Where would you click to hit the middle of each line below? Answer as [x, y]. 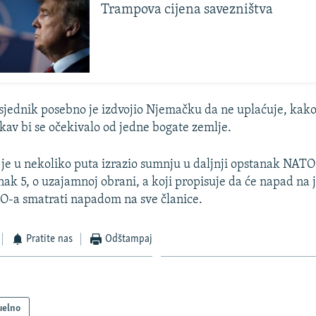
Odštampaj [128, 239]
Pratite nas [50, 239]
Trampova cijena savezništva [187, 10]
